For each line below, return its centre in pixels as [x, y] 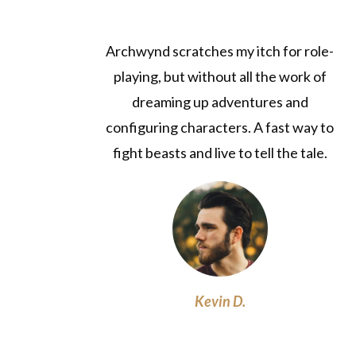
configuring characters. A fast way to [220, 128]
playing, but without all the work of [220, 77]
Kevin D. [220, 302]
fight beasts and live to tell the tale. [220, 153]
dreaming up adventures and [220, 102]
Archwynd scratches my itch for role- [220, 51]
